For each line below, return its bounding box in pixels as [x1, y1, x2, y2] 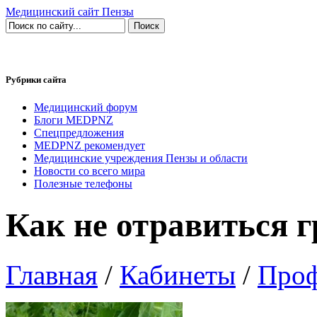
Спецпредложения [34, 127, 124, 139]
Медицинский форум [34, 101, 137, 114]
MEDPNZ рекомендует [34, 139, 145, 152]
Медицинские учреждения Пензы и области [34, 152, 248, 165]
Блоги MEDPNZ [34, 114, 113, 127]
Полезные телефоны [34, 178, 132, 190]
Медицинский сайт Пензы [6, 6, 134, 18]
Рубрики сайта [6, 74, 67, 86]
